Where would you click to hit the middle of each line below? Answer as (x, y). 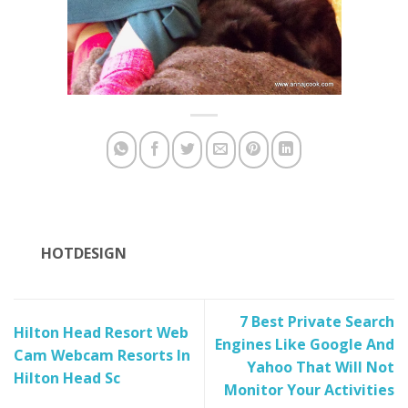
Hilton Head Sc (67, 378)
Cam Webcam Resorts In (102, 356)
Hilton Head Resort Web (101, 333)
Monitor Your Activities (309, 389)
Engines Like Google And (305, 344)
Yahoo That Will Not (321, 367)
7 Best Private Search (317, 321)
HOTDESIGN (84, 254)
